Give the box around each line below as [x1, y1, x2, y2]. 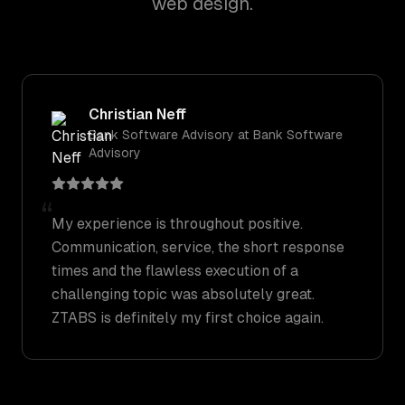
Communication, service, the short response [52, 239, 344, 256]
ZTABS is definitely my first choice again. [52, 309, 324, 326]
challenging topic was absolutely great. [52, 286, 315, 303]
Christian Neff [89, 106, 186, 123]
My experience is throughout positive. [52, 215, 303, 232]
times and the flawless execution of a [52, 262, 298, 279]
